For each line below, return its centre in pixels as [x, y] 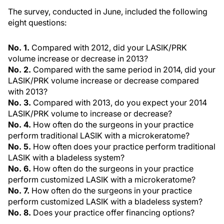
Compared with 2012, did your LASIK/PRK [108, 47]
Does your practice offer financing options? [113, 212]
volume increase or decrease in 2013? [78, 58]
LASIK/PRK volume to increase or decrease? [90, 113]
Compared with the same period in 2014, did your [123, 69]
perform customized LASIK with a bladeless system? [105, 201]
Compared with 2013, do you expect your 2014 [119, 102]
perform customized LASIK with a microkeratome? [102, 179]
